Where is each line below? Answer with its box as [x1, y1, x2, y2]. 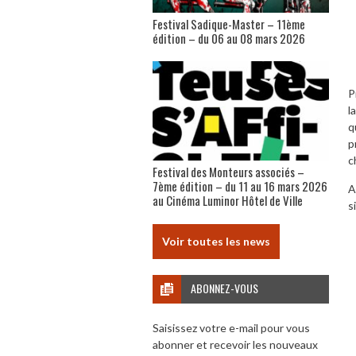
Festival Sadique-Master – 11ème [153, 15, 305, 33]
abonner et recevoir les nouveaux [153, 338, 318, 352]
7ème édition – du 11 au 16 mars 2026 [153, 177, 327, 195]
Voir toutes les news [162, 234, 270, 249]
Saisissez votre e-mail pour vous [153, 321, 310, 335]
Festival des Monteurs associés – [153, 163, 304, 181]
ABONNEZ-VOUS [191, 280, 258, 297]
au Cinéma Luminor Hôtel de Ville [153, 192, 303, 210]
